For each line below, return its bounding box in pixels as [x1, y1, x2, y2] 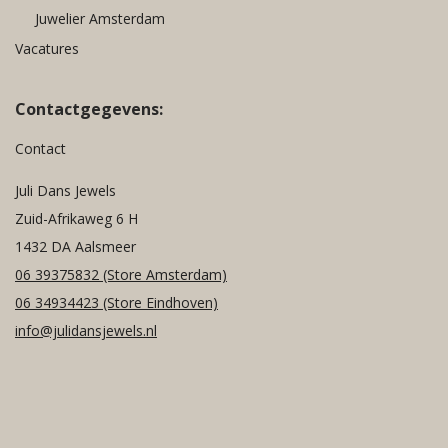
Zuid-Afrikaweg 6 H [15, 208, 138, 228]
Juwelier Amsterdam [35, 8, 165, 28]
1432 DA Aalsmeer [15, 236, 136, 256]
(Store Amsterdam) [103, 264, 227, 284]
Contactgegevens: [15, 97, 163, 120]
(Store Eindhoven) [99, 292, 218, 312]
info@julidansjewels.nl [15, 320, 157, 340]
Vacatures [15, 38, 79, 58]
